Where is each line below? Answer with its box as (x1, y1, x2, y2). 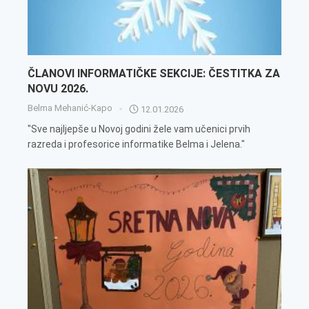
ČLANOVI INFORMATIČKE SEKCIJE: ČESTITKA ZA (28, 66, 280, 80)
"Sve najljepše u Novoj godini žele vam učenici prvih (28, 123, 250, 134)
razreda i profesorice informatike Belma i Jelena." (28, 138, 245, 150)
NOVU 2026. (28, 81, 88, 95)
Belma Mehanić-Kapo (28, 102, 112, 113)
